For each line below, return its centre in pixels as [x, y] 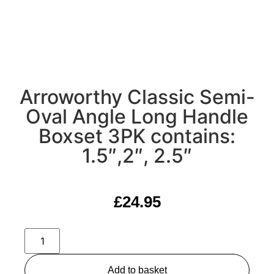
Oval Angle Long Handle [137, 117]
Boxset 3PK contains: [137, 136]
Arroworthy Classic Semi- [137, 97]
